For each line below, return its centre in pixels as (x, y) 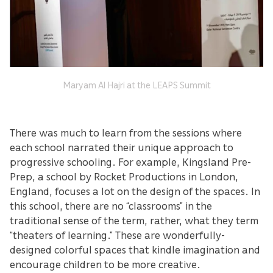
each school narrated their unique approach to (122, 147)
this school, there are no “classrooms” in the (111, 205)
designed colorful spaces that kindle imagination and (135, 249)
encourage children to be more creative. (105, 264)
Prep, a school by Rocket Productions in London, (124, 176)
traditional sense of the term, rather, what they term (134, 220)
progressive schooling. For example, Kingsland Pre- (130, 161)
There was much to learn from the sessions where (126, 132)
